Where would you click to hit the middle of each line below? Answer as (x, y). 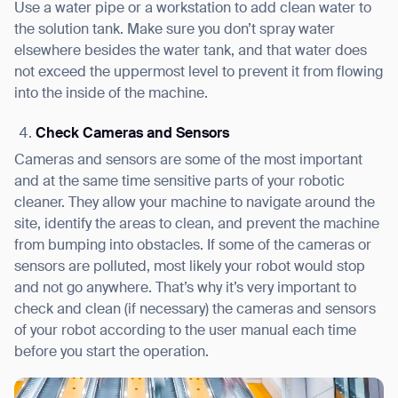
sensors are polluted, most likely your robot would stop (190, 267)
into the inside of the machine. (111, 94)
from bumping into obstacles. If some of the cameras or (193, 246)
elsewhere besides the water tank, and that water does (191, 51)
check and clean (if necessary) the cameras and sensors (195, 310)
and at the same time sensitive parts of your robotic (179, 182)
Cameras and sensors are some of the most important (188, 160)
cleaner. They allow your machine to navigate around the (195, 203)
